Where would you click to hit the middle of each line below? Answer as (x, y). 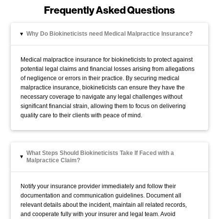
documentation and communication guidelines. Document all (101, 196)
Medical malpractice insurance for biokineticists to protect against (107, 60)
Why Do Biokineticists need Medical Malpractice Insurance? (110, 34)
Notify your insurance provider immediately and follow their (99, 186)
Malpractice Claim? (54, 161)
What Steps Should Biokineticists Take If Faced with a (100, 153)
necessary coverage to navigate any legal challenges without (102, 97)
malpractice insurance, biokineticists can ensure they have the (103, 88)
